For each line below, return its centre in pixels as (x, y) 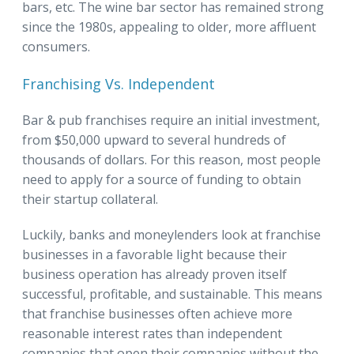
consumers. (56, 46)
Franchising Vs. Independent (119, 83)
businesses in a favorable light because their (154, 254)
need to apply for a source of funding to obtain (162, 179)
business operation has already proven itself (154, 274)
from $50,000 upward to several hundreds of (154, 139)
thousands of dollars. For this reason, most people (171, 159)
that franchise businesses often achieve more (157, 313)
